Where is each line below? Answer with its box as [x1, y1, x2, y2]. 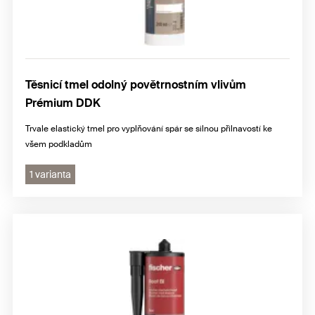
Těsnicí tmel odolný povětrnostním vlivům [25, 77, 246, 93]
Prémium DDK [25, 96, 101, 111]
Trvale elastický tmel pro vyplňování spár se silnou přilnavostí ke [25, 123, 272, 135]
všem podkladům [25, 139, 92, 150]
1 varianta [30, 168, 71, 181]
